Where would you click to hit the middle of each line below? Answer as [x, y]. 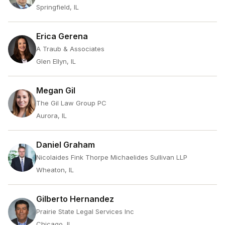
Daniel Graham [66, 145]
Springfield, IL [58, 7]
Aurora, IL [51, 116]
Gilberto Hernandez [75, 199]
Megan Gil [56, 90]
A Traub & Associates [70, 49]
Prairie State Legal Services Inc [85, 211]
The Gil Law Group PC [71, 103]
